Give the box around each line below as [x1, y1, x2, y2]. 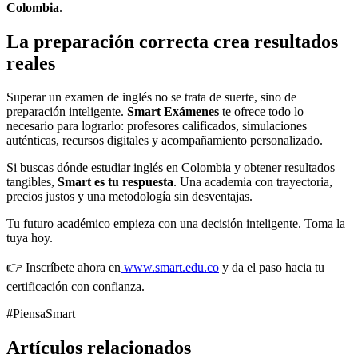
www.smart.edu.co [124, 260, 219, 274]
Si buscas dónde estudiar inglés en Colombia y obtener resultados [6, 160, 335, 174]
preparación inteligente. [6, 104, 127, 118]
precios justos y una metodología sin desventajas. [6, 189, 253, 203]
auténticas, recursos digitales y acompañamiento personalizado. [6, 133, 323, 147]
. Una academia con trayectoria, [173, 174, 332, 189]
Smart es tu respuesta [58, 174, 173, 189]
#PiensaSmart [6, 306, 75, 320]
